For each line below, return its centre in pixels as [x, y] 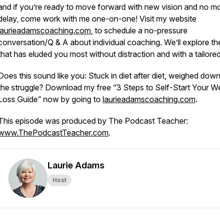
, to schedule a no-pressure [139, 30]
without [103, 54]
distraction [136, 54]
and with [172, 54]
